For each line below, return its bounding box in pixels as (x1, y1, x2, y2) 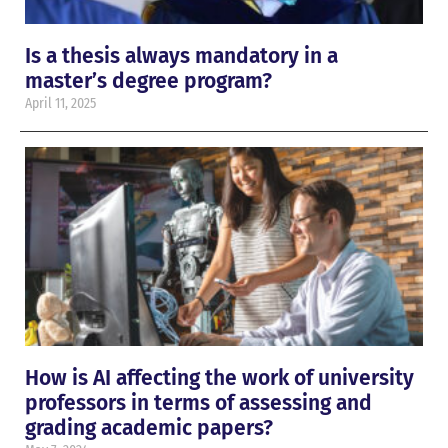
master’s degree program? (25, 68, 272, 95)
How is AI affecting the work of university (25, 365, 414, 392)
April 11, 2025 (25, 94, 96, 113)
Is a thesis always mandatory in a (25, 43, 338, 70)
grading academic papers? (25, 415, 273, 442)
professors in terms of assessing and (25, 390, 372, 417)
